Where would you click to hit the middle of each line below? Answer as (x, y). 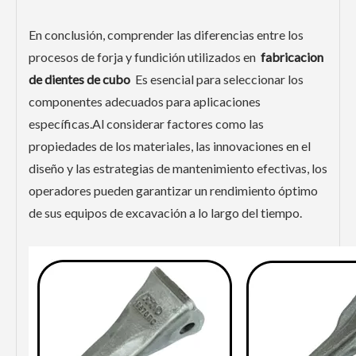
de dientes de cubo (79, 79)
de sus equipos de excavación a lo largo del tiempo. (165, 213)
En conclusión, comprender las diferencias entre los (166, 35)
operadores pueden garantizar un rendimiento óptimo (173, 191)
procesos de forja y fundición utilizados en (145, 57)
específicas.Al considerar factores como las (146, 124)
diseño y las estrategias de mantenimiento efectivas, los (178, 168)
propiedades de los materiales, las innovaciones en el (170, 146)
